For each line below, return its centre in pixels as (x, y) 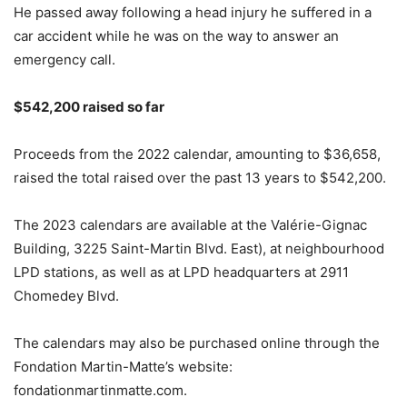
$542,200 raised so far (89, 107)
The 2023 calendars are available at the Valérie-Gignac (190, 225)
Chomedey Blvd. (66, 296)
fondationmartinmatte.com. (100, 390)
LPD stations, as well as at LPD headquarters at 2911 (181, 272)
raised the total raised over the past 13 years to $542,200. (200, 178)
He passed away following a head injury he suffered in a (193, 12)
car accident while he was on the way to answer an (176, 36)
